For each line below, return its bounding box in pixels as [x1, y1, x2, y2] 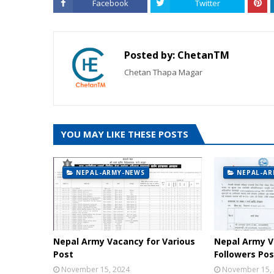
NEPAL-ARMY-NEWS [75, 168, 145, 177]
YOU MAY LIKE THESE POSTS [61, 127, 188, 140]
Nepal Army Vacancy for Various [53, 235, 195, 247]
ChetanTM [175, 48, 229, 62]
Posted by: [124, 48, 175, 62]
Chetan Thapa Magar [124, 66, 202, 78]
